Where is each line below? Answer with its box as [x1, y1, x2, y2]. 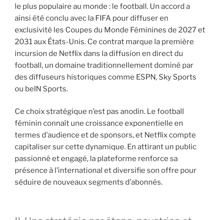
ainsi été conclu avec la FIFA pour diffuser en [15, 13, 168, 23]
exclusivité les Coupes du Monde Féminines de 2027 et [15, 25, 205, 34]
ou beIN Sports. [15, 84, 68, 93]
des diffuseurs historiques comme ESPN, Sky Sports [15, 72, 196, 82]
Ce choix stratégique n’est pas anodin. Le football [15, 107, 184, 116]
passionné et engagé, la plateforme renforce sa [15, 154, 178, 164]
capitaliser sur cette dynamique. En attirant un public [15, 142, 196, 152]
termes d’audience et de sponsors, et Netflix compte [15, 131, 196, 140]
